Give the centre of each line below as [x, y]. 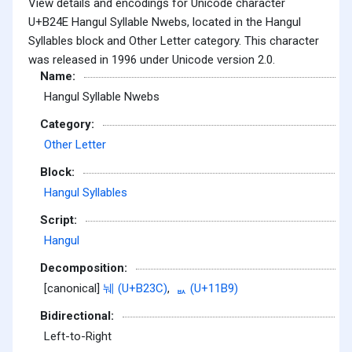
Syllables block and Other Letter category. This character [174, 40]
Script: [59, 220]
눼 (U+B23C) [135, 289]
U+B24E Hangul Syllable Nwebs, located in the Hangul [165, 22]
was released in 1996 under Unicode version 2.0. [152, 59]
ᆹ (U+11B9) [207, 289]
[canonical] [73, 289]
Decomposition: [84, 268]
